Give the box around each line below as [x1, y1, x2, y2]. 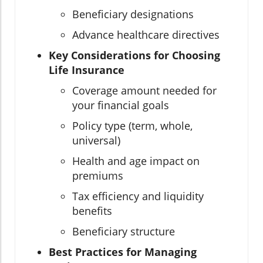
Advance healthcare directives [72, 27, 220, 42]
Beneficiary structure [72, 224, 175, 238]
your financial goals [72, 97, 169, 112]
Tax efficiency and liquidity [72, 188, 204, 203]
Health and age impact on [72, 153, 200, 168]
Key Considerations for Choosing [49, 48, 220, 62]
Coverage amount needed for [72, 83, 217, 97]
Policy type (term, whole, [72, 118, 193, 133]
